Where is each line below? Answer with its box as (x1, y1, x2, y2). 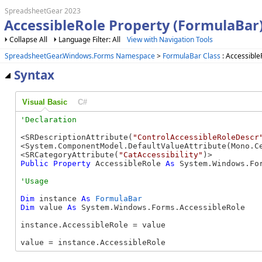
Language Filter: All (58, 35, 122, 44)
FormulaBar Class (163, 50, 220, 61)
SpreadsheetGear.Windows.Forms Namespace (5, 50, 155, 61)
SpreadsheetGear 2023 (5, 6, 81, 16)
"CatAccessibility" (119, 150, 203, 160)
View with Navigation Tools (127, 35, 213, 44)
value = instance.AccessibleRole (20, 238, 166, 247)
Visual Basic (22, 97, 67, 106)
